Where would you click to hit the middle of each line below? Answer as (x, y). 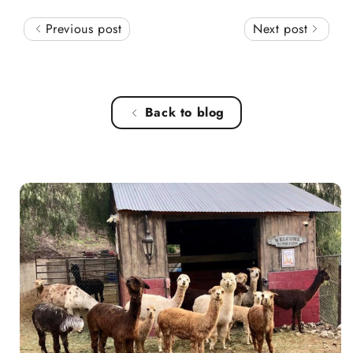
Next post (282, 29)
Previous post (82, 29)
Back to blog (185, 113)
